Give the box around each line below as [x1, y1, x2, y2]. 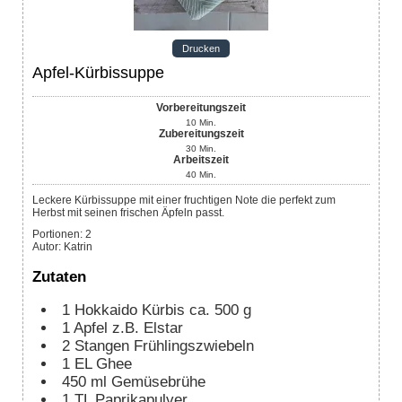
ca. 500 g [189, 301, 251, 319]
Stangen [74, 336, 129, 354]
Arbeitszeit [173, 153, 229, 166]
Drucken [182, 43, 220, 54]
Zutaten [32, 267, 86, 285]
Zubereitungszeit [158, 127, 244, 140]
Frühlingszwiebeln [134, 336, 254, 354]
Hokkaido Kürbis [74, 301, 185, 319]
